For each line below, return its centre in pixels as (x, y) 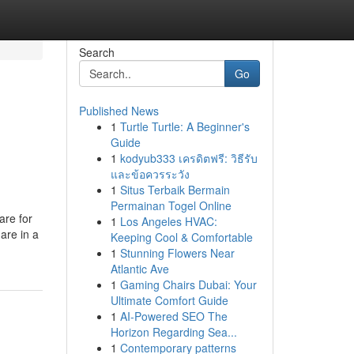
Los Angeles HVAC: (168, 221)
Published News (119, 111)
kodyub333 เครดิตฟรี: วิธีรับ (188, 158)
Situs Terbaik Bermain (175, 190)
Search (96, 52)
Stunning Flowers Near (177, 253)
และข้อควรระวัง (150, 174)
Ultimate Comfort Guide (169, 300)
